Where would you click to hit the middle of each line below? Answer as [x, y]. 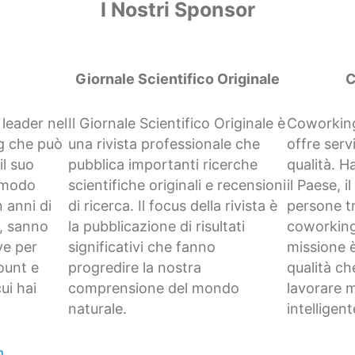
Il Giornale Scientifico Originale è [177, 124]
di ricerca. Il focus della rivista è [173, 206]
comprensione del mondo [154, 288]
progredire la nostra [135, 268]
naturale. [98, 309]
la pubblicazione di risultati [157, 227]
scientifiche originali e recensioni [177, 185]
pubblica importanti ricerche [163, 165]
